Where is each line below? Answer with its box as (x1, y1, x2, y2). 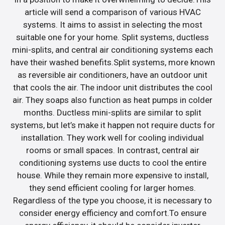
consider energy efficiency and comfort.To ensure (19, 207, 206, 218)
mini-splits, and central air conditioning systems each (12, 44, 213, 55)
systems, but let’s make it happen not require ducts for (10, 120, 215, 130)
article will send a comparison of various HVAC (24, 7, 201, 17)
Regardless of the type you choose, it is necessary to (13, 195, 212, 205)
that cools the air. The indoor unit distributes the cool (13, 82, 212, 92)
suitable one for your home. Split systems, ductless (16, 32, 209, 42)
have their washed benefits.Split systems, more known (10, 57, 215, 67)
